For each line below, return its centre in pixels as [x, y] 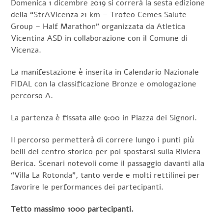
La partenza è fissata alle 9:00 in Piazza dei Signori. [104, 118]
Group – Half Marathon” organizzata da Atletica [98, 27]
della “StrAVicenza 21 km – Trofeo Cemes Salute [99, 15]
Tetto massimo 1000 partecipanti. [72, 209]
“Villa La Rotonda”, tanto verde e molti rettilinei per [106, 175]
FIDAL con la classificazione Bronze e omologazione [104, 84]
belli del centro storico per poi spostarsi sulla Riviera [106, 151]
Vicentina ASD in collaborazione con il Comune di [99, 39]
